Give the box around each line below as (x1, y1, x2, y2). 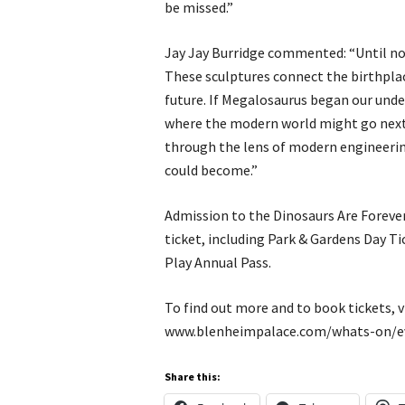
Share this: (165, 370, 221, 383)
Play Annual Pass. (165, 253, 271, 271)
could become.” (165, 161, 258, 179)
